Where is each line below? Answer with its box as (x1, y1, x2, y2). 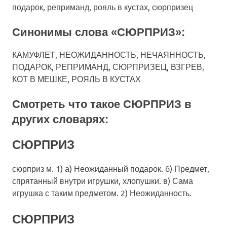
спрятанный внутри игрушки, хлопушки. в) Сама (12, 175, 193, 185)
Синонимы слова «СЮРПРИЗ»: (12, 25, 185, 39)
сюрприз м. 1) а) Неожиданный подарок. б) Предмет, (12, 163, 209, 173)
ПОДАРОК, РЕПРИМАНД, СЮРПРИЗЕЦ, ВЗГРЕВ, (12, 61, 204, 71)
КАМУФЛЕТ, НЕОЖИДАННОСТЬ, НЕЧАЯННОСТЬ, (12, 49, 206, 59)
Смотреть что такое (12, 98, 123, 110)
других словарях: (12, 113, 108, 126)
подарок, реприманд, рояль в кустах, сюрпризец (12, 1, 193, 12)
